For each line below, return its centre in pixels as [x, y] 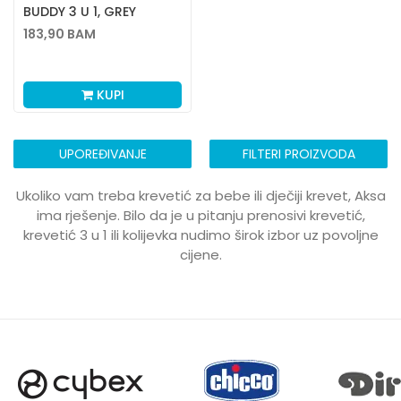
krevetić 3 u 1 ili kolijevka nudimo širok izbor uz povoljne [200, 235]
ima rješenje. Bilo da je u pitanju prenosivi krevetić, [200, 215]
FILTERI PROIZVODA [299, 154]
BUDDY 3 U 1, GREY [80, 12]
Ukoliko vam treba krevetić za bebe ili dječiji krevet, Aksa [200, 196]
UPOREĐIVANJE [102, 154]
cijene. [200, 255]
